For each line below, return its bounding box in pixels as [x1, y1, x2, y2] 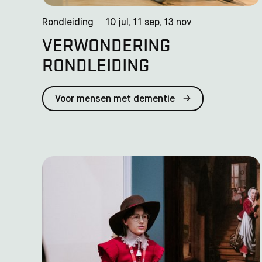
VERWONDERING [42, 32, 170, 56]
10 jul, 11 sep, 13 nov [105, 18, 192, 27]
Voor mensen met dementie [55, 94, 177, 104]
